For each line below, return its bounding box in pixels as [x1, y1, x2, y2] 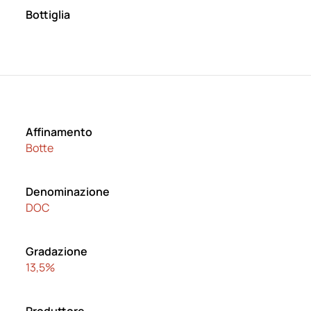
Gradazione [26, 244, 88, 259]
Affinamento [26, 124, 93, 140]
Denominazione [26, 184, 110, 199]
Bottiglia [26, 7, 71, 22]
